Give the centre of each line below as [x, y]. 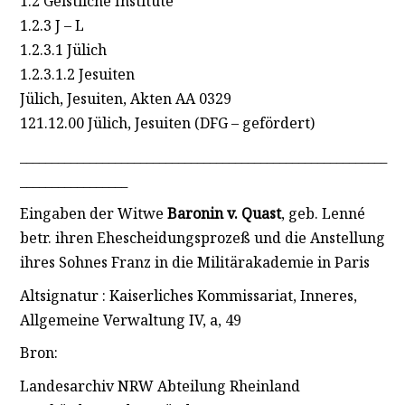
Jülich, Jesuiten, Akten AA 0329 [125, 98]
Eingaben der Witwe [93, 214]
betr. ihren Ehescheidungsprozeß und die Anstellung [202, 238]
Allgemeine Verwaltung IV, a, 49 [130, 320]
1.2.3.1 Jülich [63, 49]
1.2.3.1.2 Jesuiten [77, 74]
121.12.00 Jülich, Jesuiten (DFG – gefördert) [167, 122]
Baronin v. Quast [224, 214]
